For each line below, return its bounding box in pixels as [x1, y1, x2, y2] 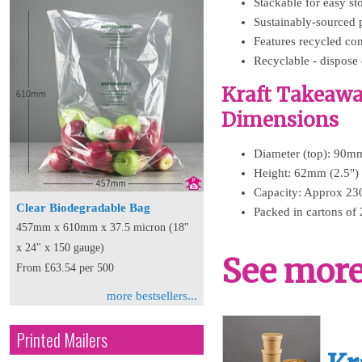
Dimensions [221, 107, 339, 133]
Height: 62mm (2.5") [254, 166, 359, 180]
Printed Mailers [16, 327, 107, 352]
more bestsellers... [107, 289, 197, 302]
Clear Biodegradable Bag [16, 201, 150, 214]
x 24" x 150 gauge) [16, 242, 104, 254]
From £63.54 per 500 [16, 262, 114, 274]
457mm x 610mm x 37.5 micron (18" [16, 221, 189, 234]
